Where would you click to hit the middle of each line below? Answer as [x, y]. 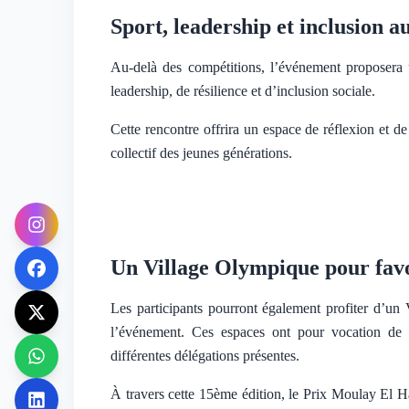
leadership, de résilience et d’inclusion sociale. [243, 91]
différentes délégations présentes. [205, 356]
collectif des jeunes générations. [201, 153]
